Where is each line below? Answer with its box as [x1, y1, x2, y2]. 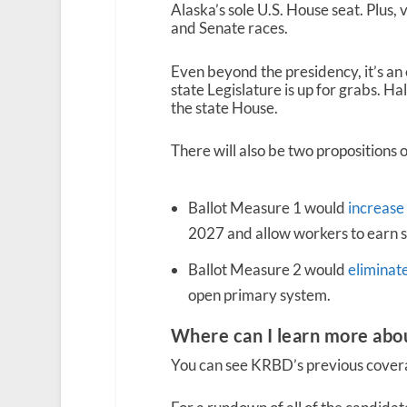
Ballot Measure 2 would [188, 259, 349, 279]
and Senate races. [170, 18, 291, 38]
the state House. [170, 97, 278, 117]
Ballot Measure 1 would [188, 197, 349, 217]
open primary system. [188, 284, 332, 304]
